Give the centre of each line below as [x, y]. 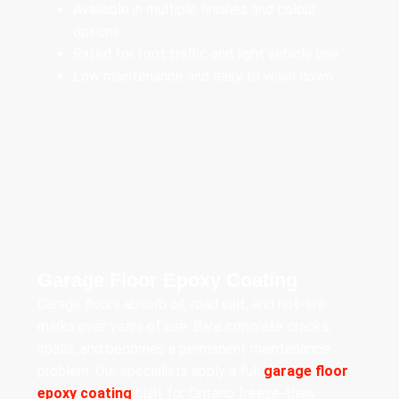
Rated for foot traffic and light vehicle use [206, 54]
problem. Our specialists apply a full [151, 371]
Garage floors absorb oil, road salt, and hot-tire [182, 305]
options [97, 32]
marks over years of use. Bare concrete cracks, [184, 327]
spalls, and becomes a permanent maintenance [184, 349]
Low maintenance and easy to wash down [203, 77]
